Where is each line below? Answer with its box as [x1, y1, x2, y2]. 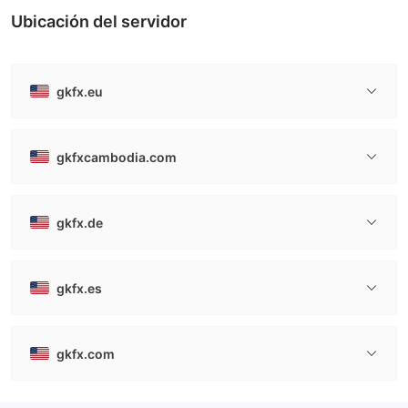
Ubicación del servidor [11, 12, 187, 31]
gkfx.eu [56, 83, 103, 99]
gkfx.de [56, 214, 103, 230]
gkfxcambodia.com [56, 148, 177, 165]
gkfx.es [56, 280, 102, 296]
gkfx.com [56, 345, 115, 362]
